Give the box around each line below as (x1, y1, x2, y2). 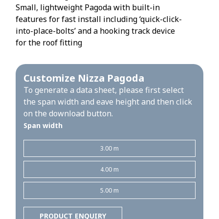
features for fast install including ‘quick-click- (16, 14, 182, 24)
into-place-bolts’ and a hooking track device (16, 25, 175, 36)
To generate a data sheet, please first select (23, 85, 184, 95)
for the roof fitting (16, 37, 82, 48)
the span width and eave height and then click (23, 96, 192, 107)
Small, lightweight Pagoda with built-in (16, 2, 160, 13)
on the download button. (23, 108, 113, 119)
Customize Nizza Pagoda (23, 71, 144, 85)
